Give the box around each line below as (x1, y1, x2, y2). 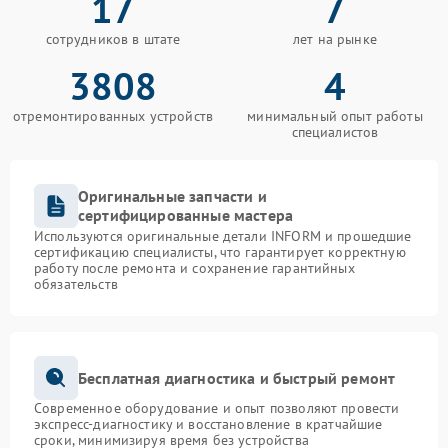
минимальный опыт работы (247, 107, 423, 126)
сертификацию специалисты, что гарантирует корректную (34, 243, 406, 262)
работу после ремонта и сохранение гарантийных (34, 259, 355, 278)
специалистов (291, 123, 379, 142)
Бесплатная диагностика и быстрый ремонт (78, 367, 396, 388)
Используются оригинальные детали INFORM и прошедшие (34, 227, 412, 246)
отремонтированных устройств (12, 107, 214, 126)
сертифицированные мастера (78, 205, 294, 226)
